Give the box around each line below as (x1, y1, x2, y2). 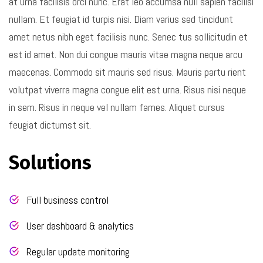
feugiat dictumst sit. (9, 117, 91, 131)
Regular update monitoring (26, 244, 130, 258)
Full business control (26, 193, 109, 207)
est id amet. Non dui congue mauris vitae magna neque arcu (9, 47, 242, 61)
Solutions (9, 151, 92, 174)
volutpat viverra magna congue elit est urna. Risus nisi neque (9, 82, 246, 96)
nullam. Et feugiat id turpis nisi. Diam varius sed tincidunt (9, 12, 233, 26)
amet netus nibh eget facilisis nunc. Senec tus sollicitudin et (9, 29, 248, 43)
